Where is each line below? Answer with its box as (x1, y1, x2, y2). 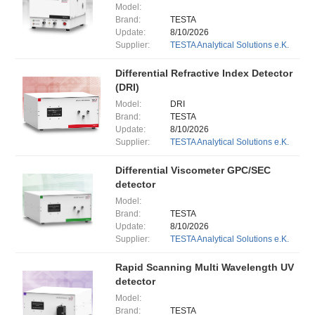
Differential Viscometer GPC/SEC (115, 165, 271, 176)
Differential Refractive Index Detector (115, 67, 292, 79)
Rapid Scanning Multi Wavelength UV (115, 262, 294, 273)
